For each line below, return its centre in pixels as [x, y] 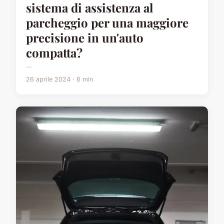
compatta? [54, 52]
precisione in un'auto [85, 37]
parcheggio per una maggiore [107, 22]
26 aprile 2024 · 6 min [59, 79]
